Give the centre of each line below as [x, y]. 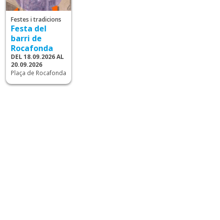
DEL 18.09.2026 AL [38, 57]
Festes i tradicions [36, 20]
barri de [27, 39]
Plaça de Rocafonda [39, 73]
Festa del [29, 29]
